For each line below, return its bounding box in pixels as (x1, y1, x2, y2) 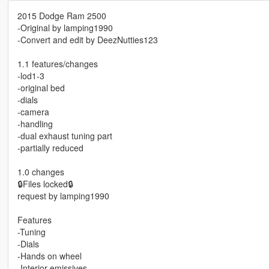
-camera (17, 106, 49, 118)
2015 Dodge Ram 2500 (17, 10, 106, 22)
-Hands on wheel (17, 250, 82, 262)
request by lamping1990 (17, 190, 109, 202)
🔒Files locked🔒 (17, 178, 73, 190)
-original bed (17, 82, 65, 94)
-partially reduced (17, 142, 83, 154)
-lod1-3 (17, 70, 44, 82)
